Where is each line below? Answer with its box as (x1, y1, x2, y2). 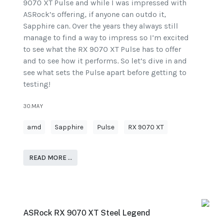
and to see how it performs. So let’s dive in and (23, 56, 187, 65)
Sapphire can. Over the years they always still (23, 21, 178, 31)
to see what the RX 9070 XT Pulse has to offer (23, 44, 181, 54)
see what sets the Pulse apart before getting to (23, 67, 186, 77)
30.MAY (23, 102, 43, 109)
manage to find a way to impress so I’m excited (23, 32, 189, 42)
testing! (23, 79, 50, 89)
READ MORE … (29, 153, 72, 162)
